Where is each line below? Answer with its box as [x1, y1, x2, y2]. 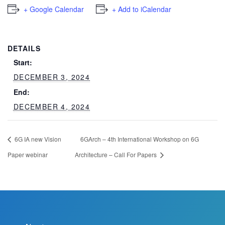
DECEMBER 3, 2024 [13, 71, 90, 82]
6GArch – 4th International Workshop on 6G [80, 135, 199, 144]
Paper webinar [8, 150, 48, 159]
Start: [13, 57, 32, 67]
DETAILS [8, 43, 41, 53]
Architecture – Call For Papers [74, 150, 158, 159]
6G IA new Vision [13, 135, 61, 144]
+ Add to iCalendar [112, 4, 171, 14]
